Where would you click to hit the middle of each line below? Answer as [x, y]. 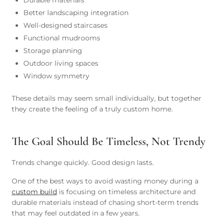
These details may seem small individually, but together [107, 98]
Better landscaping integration [76, 13]
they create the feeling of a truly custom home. [92, 109]
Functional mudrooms [62, 38]
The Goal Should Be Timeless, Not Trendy [109, 141]
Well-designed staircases [65, 25]
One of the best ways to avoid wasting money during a [105, 181]
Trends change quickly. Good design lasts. [83, 163]
